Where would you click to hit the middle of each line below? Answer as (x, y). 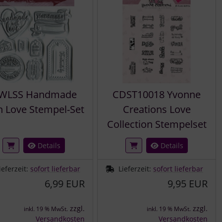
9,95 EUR (188, 183)
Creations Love (157, 109)
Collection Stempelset (157, 124)
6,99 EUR (65, 183)
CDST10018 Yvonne (157, 94)
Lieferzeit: (136, 168)
